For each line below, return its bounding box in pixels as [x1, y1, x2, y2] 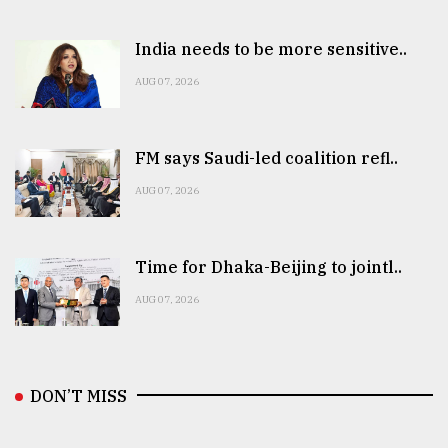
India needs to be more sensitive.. [134, 39, 407, 59]
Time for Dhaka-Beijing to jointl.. [134, 257, 402, 278]
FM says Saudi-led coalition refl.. [134, 148, 398, 169]
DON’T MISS [30, 386, 127, 407]
